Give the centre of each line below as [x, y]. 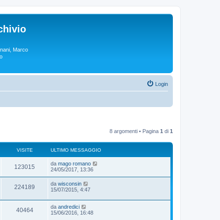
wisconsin [70, 184]
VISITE [25, 150]
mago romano [74, 164]
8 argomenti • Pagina [135, 131]
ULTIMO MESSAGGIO [76, 150]
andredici [69, 206]
